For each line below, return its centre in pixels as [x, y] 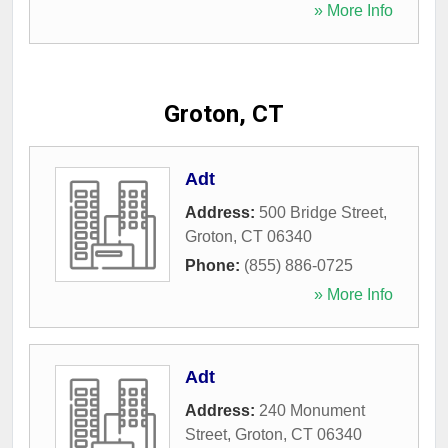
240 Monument [312, 410]
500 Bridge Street [321, 212]
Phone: [214, 265]
